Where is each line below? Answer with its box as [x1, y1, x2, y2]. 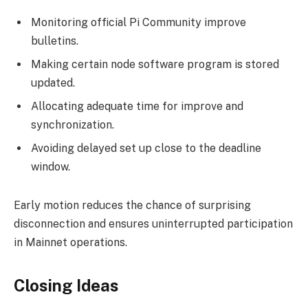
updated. [31, 76, 75, 89]
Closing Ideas [14, 275, 118, 295]
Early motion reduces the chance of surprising [14, 198, 251, 212]
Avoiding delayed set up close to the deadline [31, 141, 261, 155]
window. [31, 159, 70, 173]
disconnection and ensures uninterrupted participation [14, 217, 293, 230]
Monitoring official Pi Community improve [31, 15, 246, 29]
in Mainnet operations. [14, 235, 127, 249]
